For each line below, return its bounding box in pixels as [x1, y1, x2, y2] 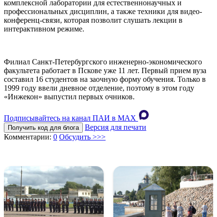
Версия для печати [85, 123, 146, 132]
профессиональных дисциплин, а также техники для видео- [4, 7, 202, 16]
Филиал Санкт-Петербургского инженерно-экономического [4, 58, 202, 66]
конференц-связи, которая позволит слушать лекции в [4, 16, 183, 25]
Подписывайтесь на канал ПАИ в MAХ [4, 114, 136, 123]
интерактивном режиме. [4, 25, 84, 33]
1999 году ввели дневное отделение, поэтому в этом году [4, 84, 194, 93]
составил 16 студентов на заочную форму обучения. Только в [4, 75, 206, 84]
